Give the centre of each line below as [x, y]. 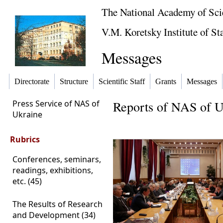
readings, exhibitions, [53, 170]
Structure [74, 82]
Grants [166, 82]
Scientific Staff [122, 82]
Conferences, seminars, [57, 159]
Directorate [32, 82]
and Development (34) [54, 215]
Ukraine [27, 114]
